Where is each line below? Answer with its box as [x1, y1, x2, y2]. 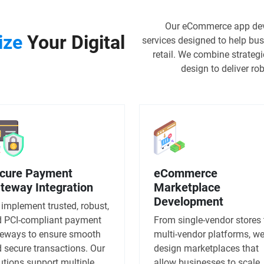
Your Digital [22, 31, 125, 54]
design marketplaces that [154, 242, 259, 254]
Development [154, 194, 223, 209]
